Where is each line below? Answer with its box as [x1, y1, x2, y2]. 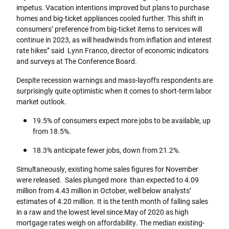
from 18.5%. [33, 126, 71, 136]
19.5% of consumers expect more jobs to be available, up [33, 116, 211, 126]
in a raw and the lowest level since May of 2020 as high [16, 207, 189, 217]
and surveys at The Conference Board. [16, 56, 137, 66]
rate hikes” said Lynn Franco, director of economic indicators [16, 45, 209, 56]
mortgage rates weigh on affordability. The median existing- [16, 218, 204, 228]
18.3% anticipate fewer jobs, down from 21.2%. [33, 145, 180, 155]
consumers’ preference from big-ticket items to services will [16, 24, 202, 34]
